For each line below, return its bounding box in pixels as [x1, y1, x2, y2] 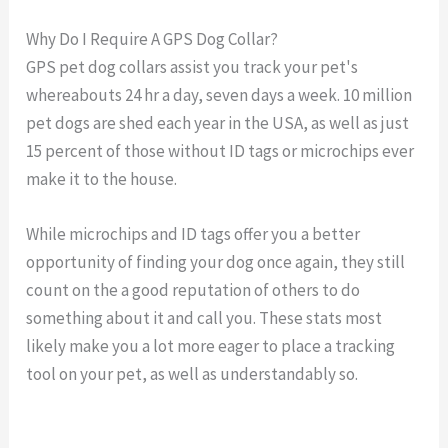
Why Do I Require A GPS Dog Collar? [26, 28, 279, 51]
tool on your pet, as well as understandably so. [26, 363, 359, 386]
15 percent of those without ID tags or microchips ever [26, 140, 415, 163]
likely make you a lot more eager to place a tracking [26, 335, 396, 358]
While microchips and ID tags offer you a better [26, 223, 361, 246]
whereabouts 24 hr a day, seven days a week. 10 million [26, 84, 413, 107]
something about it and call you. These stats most [26, 307, 383, 330]
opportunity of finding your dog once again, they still [26, 251, 406, 274]
